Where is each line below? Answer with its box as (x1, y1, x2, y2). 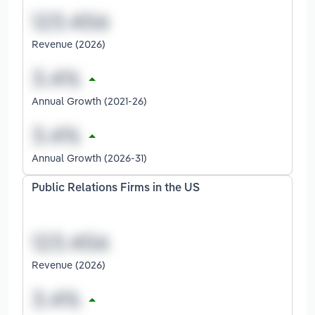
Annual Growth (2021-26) (32, 94, 147, 108)
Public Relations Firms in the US (32, 183, 200, 195)
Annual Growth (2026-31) (32, 151, 147, 165)
